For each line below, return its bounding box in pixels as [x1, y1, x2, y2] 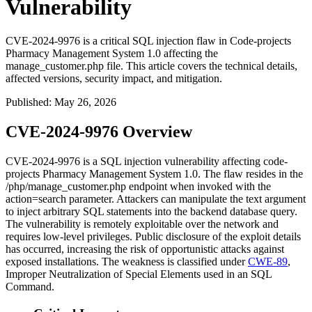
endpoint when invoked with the [126, 180, 271, 193]
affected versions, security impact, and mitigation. [6, 72, 222, 85]
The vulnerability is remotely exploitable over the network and [6, 218, 279, 231]
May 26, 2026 [54, 96, 116, 109]
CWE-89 [248, 256, 288, 268]
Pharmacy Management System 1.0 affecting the [6, 47, 218, 60]
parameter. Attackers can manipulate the [66, 193, 246, 205]
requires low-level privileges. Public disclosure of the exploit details [6, 231, 301, 243]
